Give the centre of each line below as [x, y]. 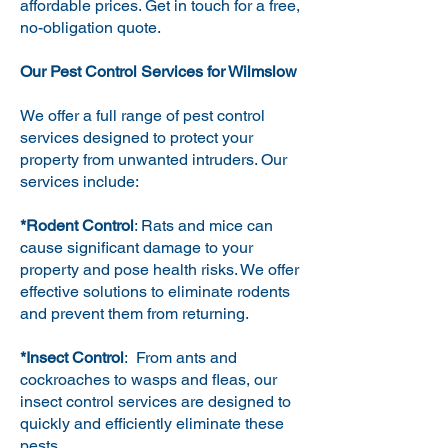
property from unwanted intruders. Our [153, 159]
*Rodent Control [77, 225]
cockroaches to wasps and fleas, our [148, 379]
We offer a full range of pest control [142, 115]
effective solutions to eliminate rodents [155, 291]
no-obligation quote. [90, 27]
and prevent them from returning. [134, 313]
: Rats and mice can [203, 225]
